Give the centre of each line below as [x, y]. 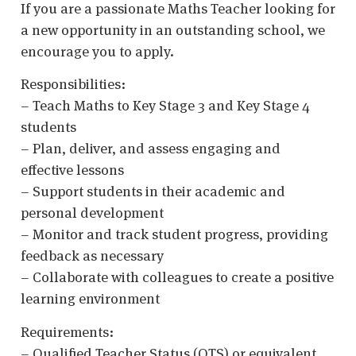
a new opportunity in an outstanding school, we [173, 29]
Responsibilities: [73, 84]
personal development [92, 213]
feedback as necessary [92, 256]
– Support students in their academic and [153, 192]
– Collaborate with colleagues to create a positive [177, 277]
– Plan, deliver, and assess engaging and [151, 149]
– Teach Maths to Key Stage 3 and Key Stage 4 [165, 106]
